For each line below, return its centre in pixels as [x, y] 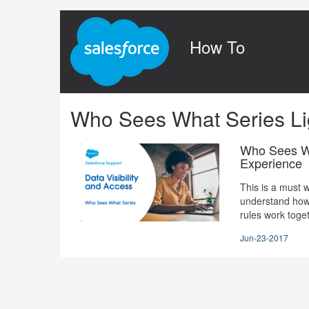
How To [218, 47]
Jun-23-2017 [265, 238]
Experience [271, 163]
